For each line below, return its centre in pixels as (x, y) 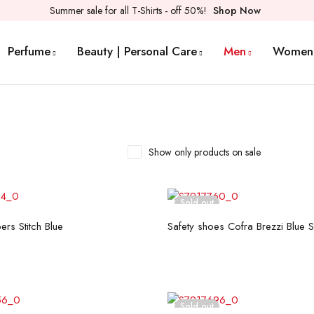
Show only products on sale (205, 152)
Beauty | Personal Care (137, 51)
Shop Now (237, 11)
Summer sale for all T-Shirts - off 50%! (130, 11)
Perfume (29, 51)
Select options (47, 218)
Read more (267, 218)
